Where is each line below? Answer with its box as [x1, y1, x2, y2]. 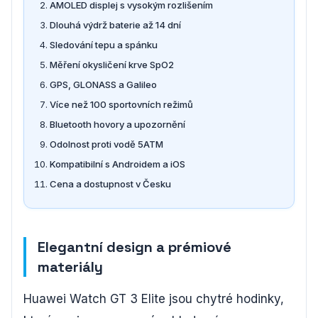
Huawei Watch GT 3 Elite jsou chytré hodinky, [23, 291, 284, 306]
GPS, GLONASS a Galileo [50, 78, 157, 90]
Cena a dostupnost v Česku [50, 177, 171, 190]
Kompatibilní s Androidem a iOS [50, 158, 185, 170]
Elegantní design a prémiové [38, 237, 231, 256]
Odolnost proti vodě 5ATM [50, 138, 163, 150]
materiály [38, 257, 103, 276]
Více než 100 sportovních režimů [50, 98, 193, 110]
